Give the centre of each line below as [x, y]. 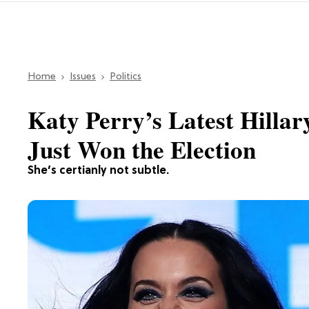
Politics [126, 77]
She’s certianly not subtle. [98, 171]
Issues [83, 77]
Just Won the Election [142, 149]
